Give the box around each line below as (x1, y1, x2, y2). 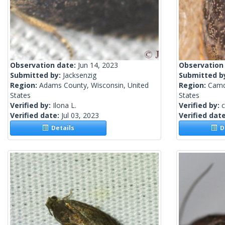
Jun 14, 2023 (78, 60, 118, 70)
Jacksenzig (63, 70, 96, 80)
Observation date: (10, 60, 78, 70)
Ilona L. (53, 100, 76, 110)
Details (48, 124, 75, 133)
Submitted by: (10, 70, 63, 80)
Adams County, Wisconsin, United (39, 80, 149, 90)
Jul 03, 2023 (61, 110, 99, 121)
